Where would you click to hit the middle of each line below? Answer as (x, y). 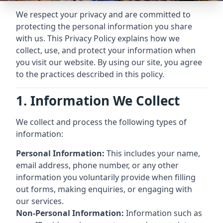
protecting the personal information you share (104, 26)
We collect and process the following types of (101, 122)
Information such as (163, 213)
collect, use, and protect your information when (106, 50)
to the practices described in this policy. (90, 74)
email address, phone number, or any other (97, 165)
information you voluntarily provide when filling (106, 177)
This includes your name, (152, 153)
